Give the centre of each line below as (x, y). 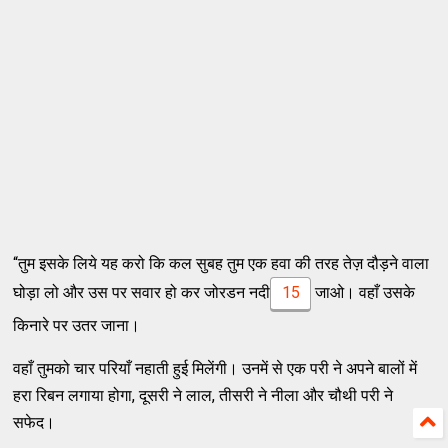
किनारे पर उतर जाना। (77, 325)
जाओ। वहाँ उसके (362, 292)
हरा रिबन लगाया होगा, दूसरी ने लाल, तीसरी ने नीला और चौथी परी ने (203, 395)
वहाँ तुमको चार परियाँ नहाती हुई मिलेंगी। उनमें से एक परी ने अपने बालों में (215, 368)
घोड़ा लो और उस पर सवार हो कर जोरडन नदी (142, 292)
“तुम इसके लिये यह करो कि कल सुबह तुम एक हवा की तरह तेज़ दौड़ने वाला (221, 263)
